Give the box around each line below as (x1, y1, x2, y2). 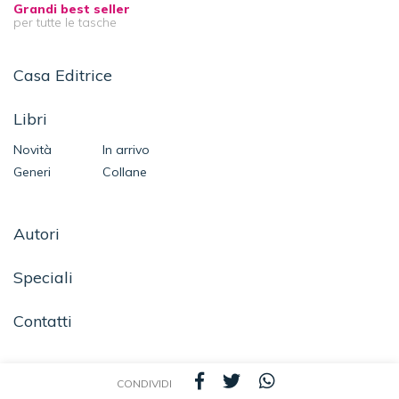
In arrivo (102, 142, 150, 159)
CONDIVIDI (117, 377, 172, 390)
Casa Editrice (13, 65, 112, 86)
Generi (13, 164, 51, 181)
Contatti (13, 311, 72, 332)
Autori (13, 224, 60, 245)
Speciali (13, 267, 73, 289)
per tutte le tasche (13, 14, 117, 31)
